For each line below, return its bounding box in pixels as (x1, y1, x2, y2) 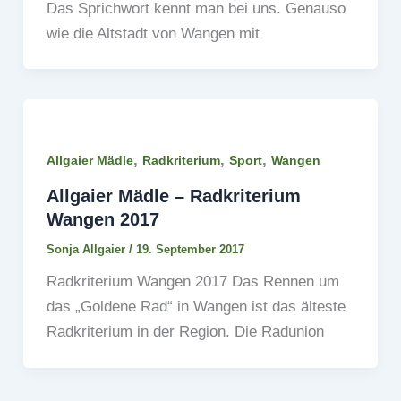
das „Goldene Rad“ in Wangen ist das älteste (46, 298, 346, 316)
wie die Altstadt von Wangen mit (46, 24, 260, 42)
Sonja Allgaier (46, 243, 129, 257)
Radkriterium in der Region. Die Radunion (46, 323, 324, 341)
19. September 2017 (135, 243, 244, 257)
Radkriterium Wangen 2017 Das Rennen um (46, 273, 339, 291)
